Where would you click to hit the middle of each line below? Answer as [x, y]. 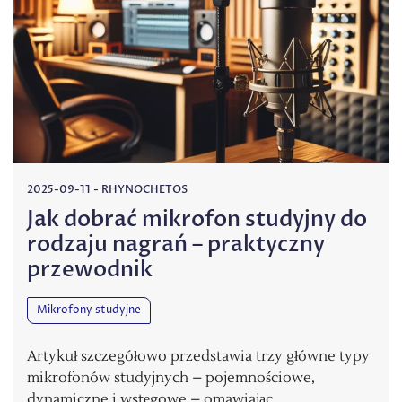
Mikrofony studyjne [89, 310]
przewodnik [90, 270]
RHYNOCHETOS [144, 190]
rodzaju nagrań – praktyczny [176, 245]
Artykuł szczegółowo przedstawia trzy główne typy [198, 357]
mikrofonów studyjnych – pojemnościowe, [171, 378]
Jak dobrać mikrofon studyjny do [197, 220]
